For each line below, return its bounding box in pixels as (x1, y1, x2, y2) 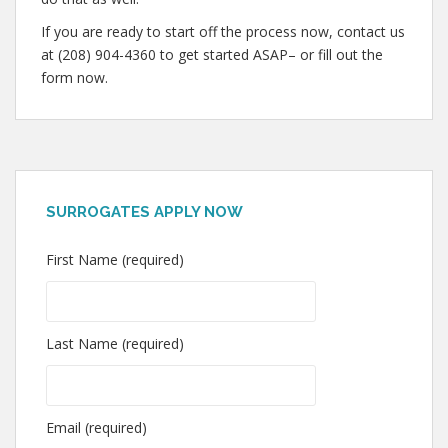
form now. (41, 68, 108, 87)
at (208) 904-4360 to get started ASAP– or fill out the (41, 45, 383, 64)
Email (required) (46, 418, 147, 437)
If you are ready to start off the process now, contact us (41, 22, 405, 41)
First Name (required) (46, 250, 184, 269)
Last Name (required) (46, 334, 184, 353)
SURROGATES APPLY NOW (46, 203, 243, 221)
